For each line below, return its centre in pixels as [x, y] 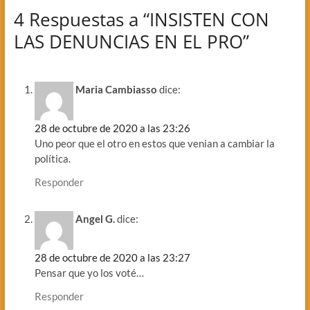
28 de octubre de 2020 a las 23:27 [112, 257]
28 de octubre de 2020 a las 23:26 [112, 128]
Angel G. [95, 218]
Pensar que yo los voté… [89, 272]
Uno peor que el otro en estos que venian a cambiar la [154, 144]
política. [52, 159]
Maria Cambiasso [116, 90]
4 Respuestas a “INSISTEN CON [141, 20]
